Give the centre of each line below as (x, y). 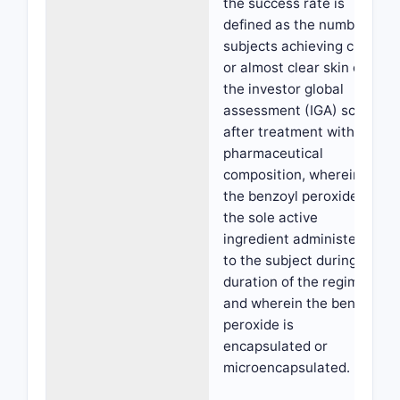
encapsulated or (275, 346)
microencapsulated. (287, 367)
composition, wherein (292, 175)
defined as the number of (304, 25)
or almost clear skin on (296, 67)
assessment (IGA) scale (299, 110)
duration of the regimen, (301, 282)
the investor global (283, 89)
